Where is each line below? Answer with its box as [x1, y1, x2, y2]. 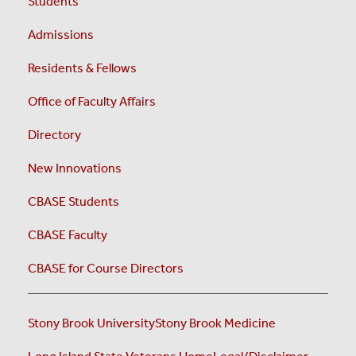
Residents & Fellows [28, 60, 137, 75]
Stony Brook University [28, 315, 155, 331]
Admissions [28, 26, 94, 42]
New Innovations [28, 160, 122, 176]
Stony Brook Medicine [155, 315, 276, 331]
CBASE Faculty [28, 226, 107, 242]
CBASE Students [28, 193, 119, 209]
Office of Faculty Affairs [28, 93, 156, 109]
